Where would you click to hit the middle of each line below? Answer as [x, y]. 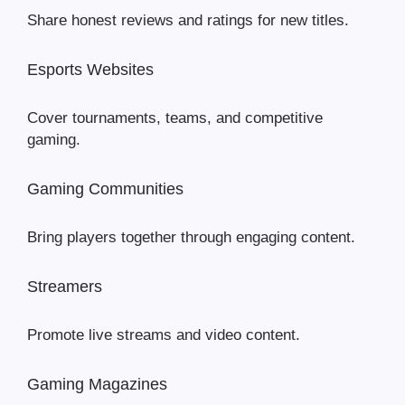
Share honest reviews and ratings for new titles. [188, 21]
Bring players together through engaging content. [191, 238]
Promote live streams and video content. [164, 335]
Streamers [65, 287]
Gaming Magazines [97, 385]
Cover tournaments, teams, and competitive [175, 118]
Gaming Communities [105, 189]
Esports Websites [90, 70]
